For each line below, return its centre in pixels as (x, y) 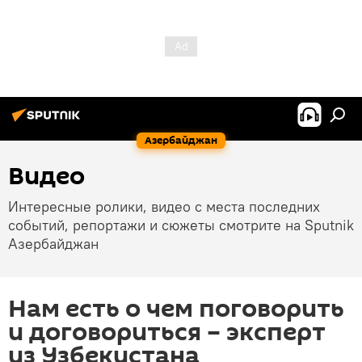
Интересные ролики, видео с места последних (164, 206)
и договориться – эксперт (167, 333)
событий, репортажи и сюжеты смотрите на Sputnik (181, 225)
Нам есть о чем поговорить (176, 309)
